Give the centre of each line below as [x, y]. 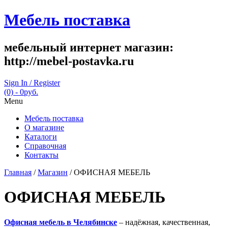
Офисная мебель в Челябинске [61, 222]
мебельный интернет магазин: [89, 47]
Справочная [45, 146]
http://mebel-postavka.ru [69, 61]
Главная [18, 172]
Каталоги [41, 136]
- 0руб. [26, 92]
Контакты [41, 155]
